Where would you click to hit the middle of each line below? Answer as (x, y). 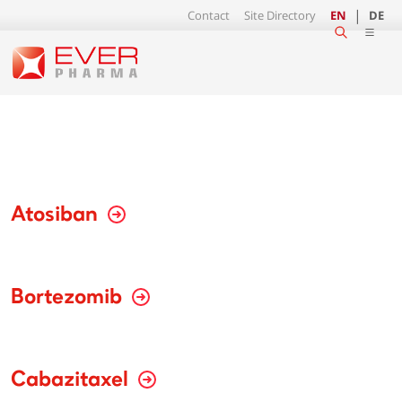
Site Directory (280, 16)
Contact (209, 16)
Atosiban (57, 216)
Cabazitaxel (72, 381)
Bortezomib (69, 298)
